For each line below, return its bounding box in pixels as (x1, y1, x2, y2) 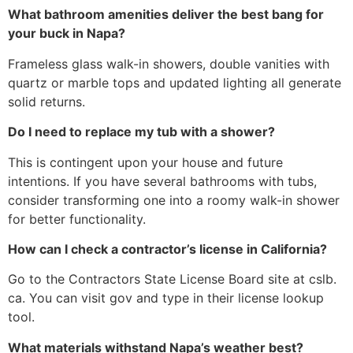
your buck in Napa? (8, 25, 125, 42)
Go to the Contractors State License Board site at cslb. (8, 271, 336, 288)
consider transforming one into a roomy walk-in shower (8, 191, 340, 208)
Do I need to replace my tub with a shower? (8, 124, 275, 140)
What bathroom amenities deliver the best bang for (8, 6, 324, 23)
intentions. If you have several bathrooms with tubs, (8, 173, 317, 189)
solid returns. (8, 93, 85, 110)
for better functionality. (8, 210, 146, 227)
